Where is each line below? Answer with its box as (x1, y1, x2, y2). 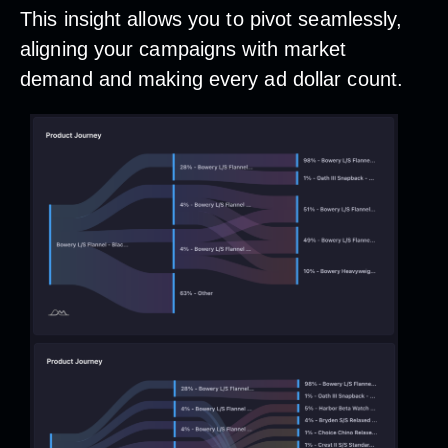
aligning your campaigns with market (20, 37, 347, 60)
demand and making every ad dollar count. (20, 67, 404, 90)
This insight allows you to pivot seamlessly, (20, 7, 403, 30)
